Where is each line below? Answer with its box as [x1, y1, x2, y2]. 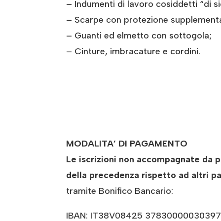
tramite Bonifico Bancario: [66, 185, 174, 197]
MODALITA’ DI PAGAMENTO [66, 138, 188, 149]
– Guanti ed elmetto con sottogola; [66, 30, 212, 41]
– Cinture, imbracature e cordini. [66, 46, 201, 57]
